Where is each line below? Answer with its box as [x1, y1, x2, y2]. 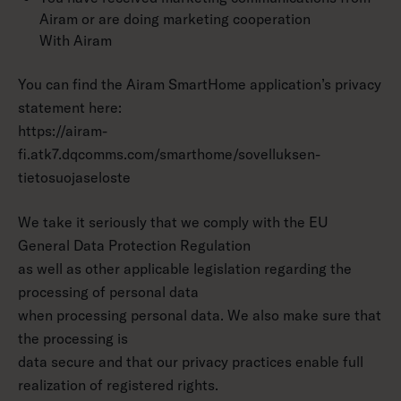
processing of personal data [18, 283, 199, 301]
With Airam [39, 31, 112, 49]
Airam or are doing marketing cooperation [39, 10, 311, 28]
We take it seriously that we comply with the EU [18, 213, 328, 231]
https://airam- [18, 122, 107, 140]
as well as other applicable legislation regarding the [18, 260, 352, 277]
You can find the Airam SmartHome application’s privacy [18, 75, 381, 93]
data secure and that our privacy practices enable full [18, 353, 363, 371]
